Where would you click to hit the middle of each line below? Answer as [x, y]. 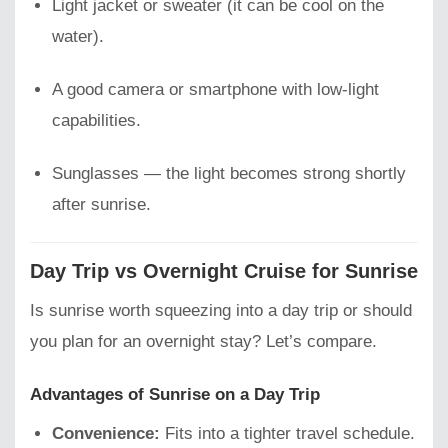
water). [78, 37]
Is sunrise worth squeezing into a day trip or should [221, 310]
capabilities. [97, 121]
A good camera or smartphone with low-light [216, 90]
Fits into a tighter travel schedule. [288, 434]
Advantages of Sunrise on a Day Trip [175, 394]
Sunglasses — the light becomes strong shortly [229, 174]
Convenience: [106, 434]
